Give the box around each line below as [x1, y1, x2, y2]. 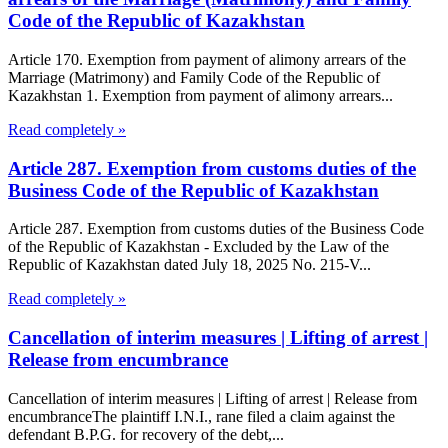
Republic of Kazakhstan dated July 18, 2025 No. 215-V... [8, 256, 371, 274]
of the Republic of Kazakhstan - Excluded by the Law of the [8, 238, 389, 256]
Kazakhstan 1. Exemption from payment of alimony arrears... [8, 86, 393, 104]
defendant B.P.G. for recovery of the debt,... [8, 425, 284, 443]
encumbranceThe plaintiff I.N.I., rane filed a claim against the [8, 407, 395, 425]
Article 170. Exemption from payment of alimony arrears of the [8, 50, 406, 68]
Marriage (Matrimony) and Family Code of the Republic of [8, 68, 380, 86]
